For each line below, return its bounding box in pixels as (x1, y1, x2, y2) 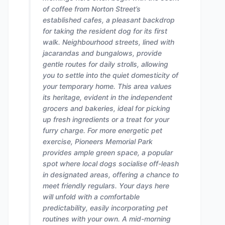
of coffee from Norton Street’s (43, 5, 141, 13)
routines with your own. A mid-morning (43, 214, 171, 223)
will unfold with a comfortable (43, 192, 140, 201)
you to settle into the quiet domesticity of (43, 71, 178, 79)
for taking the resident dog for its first (43, 27, 167, 35)
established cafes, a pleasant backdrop (43, 16, 175, 24)
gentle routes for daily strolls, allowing (43, 60, 168, 68)
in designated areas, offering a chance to (43, 170, 179, 179)
